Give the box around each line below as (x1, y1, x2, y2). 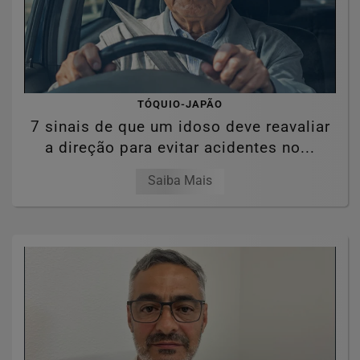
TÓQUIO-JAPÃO (137, 97, 223, 110)
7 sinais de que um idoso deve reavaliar (30, 117, 330, 136)
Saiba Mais (148, 172, 212, 188)
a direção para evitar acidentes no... (45, 137, 315, 157)
